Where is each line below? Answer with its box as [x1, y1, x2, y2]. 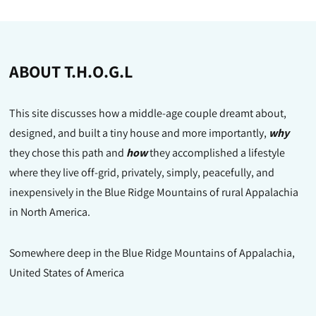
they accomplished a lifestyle [147, 145, 286, 161]
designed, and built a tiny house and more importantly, [9, 126, 269, 141]
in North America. [9, 205, 91, 220]
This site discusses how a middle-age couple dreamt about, [9, 106, 287, 121]
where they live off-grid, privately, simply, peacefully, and [9, 165, 275, 181]
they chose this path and [9, 145, 127, 161]
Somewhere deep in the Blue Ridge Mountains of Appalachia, [9, 245, 296, 261]
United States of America [9, 265, 125, 281]
